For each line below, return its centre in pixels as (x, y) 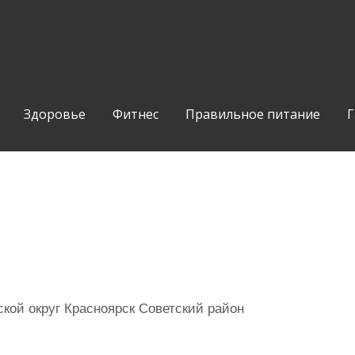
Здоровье (55, 114)
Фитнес (136, 114)
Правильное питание (253, 114)
